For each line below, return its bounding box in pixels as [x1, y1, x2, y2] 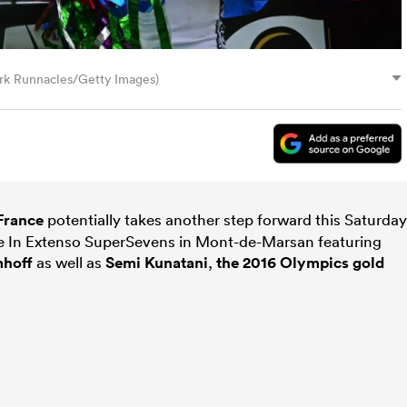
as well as [33, 252, 105, 272]
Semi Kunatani [105, 252, 208, 273]
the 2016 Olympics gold [216, 252, 384, 273]
